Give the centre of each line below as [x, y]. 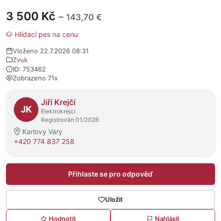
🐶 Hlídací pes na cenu [42, 34]
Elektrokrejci [58, 111]
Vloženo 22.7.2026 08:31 [51, 51]
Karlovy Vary [42, 131]
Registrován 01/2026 [70, 120]
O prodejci [26, 95]
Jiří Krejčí [58, 102]
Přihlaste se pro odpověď [110, 174]
